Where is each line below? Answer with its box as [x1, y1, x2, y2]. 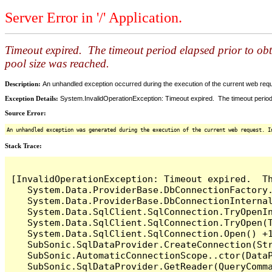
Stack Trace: [5, 141, 42, 149]
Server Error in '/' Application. [5, 10, 182, 26]
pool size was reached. [5, 57, 109, 70]
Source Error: [5, 109, 46, 117]
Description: [5, 80, 42, 87]
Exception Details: [5, 94, 60, 102]
